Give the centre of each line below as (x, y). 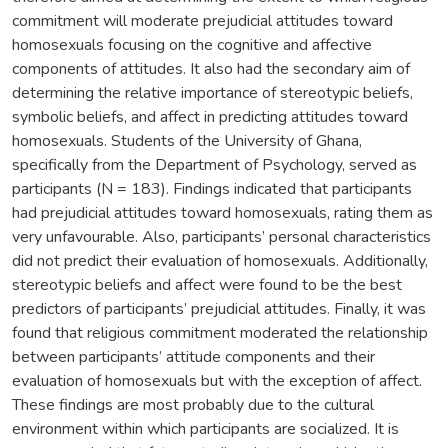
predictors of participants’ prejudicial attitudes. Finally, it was (219, 308)
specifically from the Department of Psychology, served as (214, 164)
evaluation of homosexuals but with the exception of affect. (217, 380)
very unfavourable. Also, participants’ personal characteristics (221, 236)
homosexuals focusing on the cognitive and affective (192, 44)
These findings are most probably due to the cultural (193, 404)
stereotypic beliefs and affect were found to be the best (207, 284)
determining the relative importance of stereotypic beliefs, (212, 92)
